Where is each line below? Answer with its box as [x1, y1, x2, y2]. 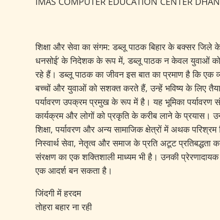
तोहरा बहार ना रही [35, 201, 92, 213]
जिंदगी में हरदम [35, 187, 81, 199]
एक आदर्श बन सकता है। [35, 165, 112, 176]
